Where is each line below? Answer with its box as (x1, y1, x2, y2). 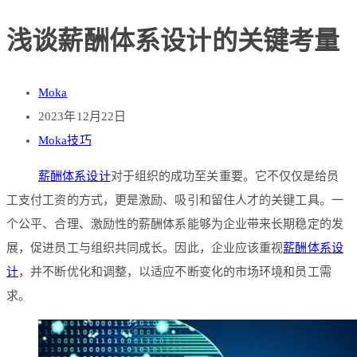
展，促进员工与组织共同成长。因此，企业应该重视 (6, 241, 284, 255)
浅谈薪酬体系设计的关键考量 (6, 25, 340, 55)
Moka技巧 (38, 134, 92, 147)
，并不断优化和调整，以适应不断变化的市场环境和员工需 (18, 265, 331, 279)
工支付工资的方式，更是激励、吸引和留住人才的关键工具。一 (6, 194, 343, 207)
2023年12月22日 (38, 110, 127, 124)
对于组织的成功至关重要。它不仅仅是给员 (110, 170, 339, 183)
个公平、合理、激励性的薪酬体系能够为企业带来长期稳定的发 (6, 218, 343, 231)
